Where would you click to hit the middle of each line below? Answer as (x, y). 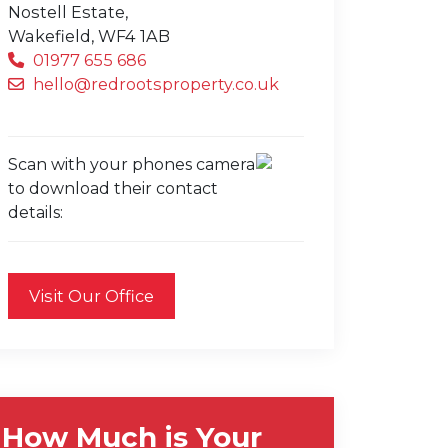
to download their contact (113, 188)
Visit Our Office (91, 296)
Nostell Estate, (68, 12)
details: (35, 212)
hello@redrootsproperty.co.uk (154, 84)
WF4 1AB (134, 36)
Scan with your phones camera (131, 164)
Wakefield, (51, 36)
